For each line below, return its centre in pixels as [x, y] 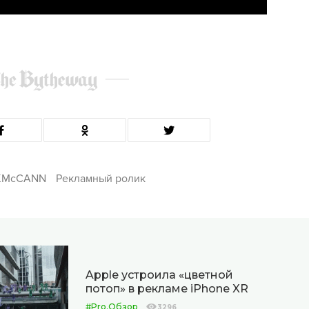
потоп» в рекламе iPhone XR [167, 288]
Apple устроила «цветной [160, 275]
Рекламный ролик [100, 179]
